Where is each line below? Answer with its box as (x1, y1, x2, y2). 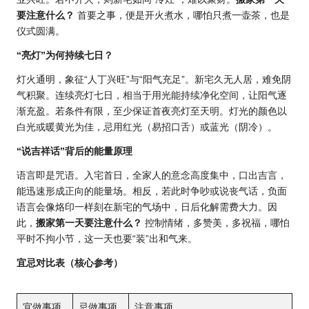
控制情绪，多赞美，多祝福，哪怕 (142, 218, 290, 229)
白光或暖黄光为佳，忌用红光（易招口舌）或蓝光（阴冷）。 (17, 122, 277, 133)
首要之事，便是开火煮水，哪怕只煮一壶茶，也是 (74, 10, 290, 21)
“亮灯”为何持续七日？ (17, 50, 113, 61)
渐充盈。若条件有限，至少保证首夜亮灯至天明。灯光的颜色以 (17, 106, 287, 117)
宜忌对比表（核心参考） (17, 258, 123, 269)
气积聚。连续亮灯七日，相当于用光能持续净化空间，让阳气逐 (17, 90, 287, 101)
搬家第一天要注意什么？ (36, 218, 142, 229)
